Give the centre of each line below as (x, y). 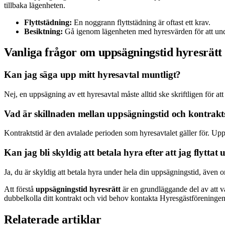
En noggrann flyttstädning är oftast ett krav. (141, 22)
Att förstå (20, 189)
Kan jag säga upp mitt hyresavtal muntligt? (93, 75)
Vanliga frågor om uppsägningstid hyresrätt (113, 52)
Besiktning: (43, 31)
